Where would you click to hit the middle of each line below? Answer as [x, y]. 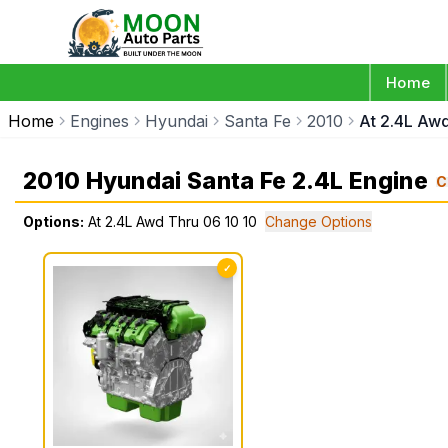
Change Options [318, 221]
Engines [99, 121]
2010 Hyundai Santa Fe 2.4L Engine [225, 181]
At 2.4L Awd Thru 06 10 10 [172, 221]
